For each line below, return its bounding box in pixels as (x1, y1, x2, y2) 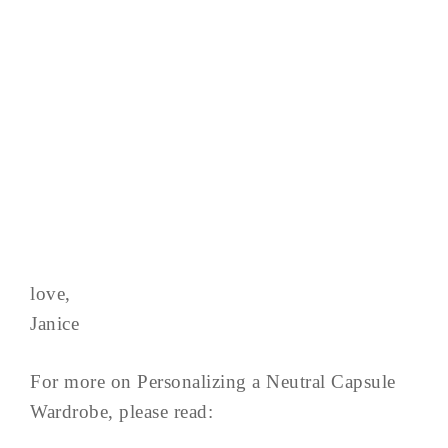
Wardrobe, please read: (30, 401, 213, 422)
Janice (30, 313, 79, 334)
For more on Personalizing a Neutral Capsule (30, 371, 396, 392)
